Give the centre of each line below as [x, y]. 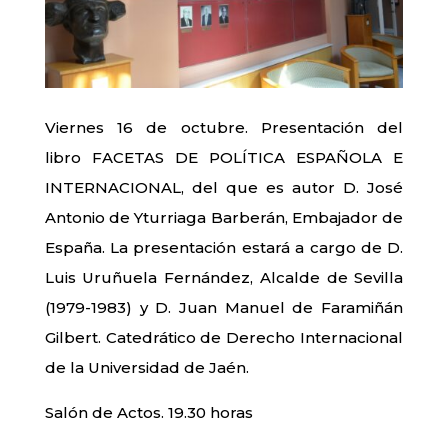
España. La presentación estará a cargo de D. [224, 247]
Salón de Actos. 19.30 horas [148, 412]
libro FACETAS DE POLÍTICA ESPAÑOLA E [224, 157]
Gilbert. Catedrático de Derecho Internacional [224, 337]
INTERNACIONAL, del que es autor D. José [224, 187]
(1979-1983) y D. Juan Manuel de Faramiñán [224, 307]
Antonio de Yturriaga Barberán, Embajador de [224, 217]
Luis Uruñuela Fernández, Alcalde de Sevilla [224, 277]
